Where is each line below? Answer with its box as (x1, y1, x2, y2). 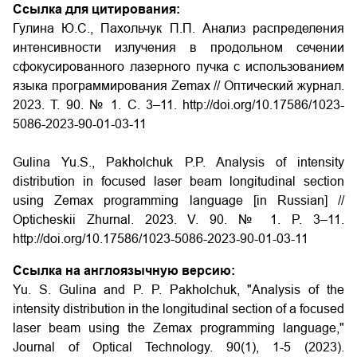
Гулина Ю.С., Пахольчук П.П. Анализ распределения (13, 22, 344, 35)
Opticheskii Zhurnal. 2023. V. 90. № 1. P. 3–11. (13, 213, 344, 226)
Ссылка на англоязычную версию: (13, 264, 235, 277)
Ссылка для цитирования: (13, 2, 180, 16)
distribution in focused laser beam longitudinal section (13, 175, 344, 188)
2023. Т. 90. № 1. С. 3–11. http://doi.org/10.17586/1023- (13, 98, 344, 112)
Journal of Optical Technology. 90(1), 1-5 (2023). (13, 340, 344, 354)
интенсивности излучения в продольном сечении (13, 41, 344, 54)
